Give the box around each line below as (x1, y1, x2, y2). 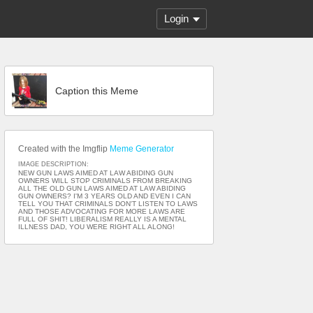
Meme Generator (110, 144, 174, 154)
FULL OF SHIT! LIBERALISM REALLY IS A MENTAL (18, 215, 187, 223)
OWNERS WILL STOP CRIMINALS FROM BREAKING (18, 177, 192, 184)
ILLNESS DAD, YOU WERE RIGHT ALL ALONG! (18, 223, 175, 231)
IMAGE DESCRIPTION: (18, 161, 89, 168)
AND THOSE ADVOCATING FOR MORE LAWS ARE (18, 208, 185, 215)
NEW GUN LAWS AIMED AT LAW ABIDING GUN (18, 169, 173, 177)
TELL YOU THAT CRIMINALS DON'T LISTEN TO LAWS (18, 200, 198, 208)
